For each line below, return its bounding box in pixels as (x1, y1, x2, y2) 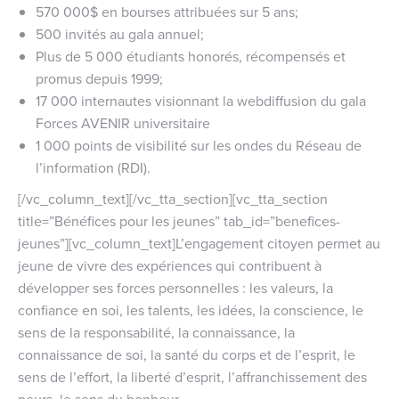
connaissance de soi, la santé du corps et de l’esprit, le (18, 344, 355, 364)
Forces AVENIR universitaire (36, 112, 210, 133)
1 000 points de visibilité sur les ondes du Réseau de (36, 134, 362, 155)
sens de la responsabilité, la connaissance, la (18, 322, 295, 342)
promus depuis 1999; (36, 68, 163, 88)
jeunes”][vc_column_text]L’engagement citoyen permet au (18, 232, 380, 253)
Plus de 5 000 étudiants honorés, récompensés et (36, 45, 346, 66)
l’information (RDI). (36, 157, 151, 177)
